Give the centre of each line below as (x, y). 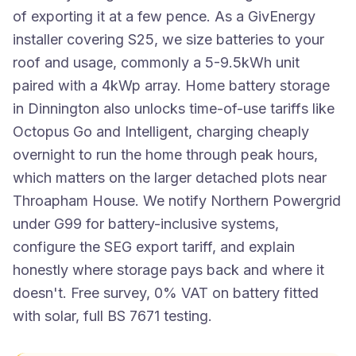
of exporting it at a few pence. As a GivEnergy (164, 16)
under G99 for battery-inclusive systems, (146, 224)
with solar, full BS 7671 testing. (112, 316)
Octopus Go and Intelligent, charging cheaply (161, 132)
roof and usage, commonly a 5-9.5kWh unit (156, 62)
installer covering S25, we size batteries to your (168, 39)
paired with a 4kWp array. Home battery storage (171, 85)
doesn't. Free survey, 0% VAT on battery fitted (166, 293)
